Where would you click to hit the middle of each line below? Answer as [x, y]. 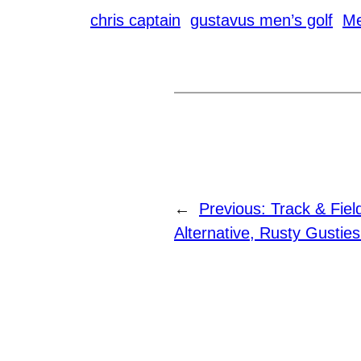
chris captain [135, 20]
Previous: [235, 208]
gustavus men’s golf [261, 20]
